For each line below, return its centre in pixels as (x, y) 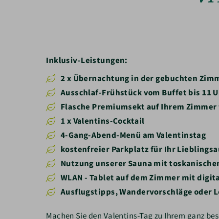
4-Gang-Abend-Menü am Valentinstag (133, 135)
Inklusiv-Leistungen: (87, 60)
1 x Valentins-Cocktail (102, 121)
